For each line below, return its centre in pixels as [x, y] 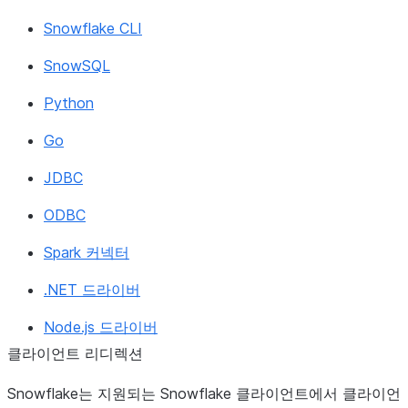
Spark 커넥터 [87, 252]
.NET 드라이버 [92, 290]
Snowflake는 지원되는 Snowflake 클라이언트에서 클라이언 [204, 393]
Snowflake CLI [93, 28]
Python [69, 103]
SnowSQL [77, 66]
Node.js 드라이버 [101, 327]
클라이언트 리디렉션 [75, 353]
